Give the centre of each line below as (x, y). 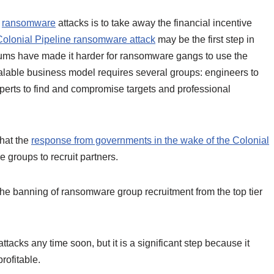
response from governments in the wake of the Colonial (150, 140)
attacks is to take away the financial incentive (154, 23)
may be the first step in (205, 39)
